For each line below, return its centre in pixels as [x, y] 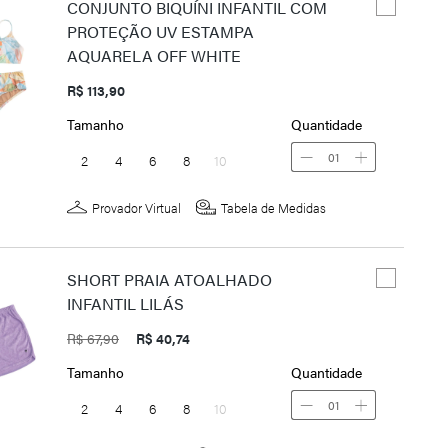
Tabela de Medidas [273, 207]
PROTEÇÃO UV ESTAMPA [160, 32]
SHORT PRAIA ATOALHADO [169, 280]
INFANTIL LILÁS [125, 304]
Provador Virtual [136, 207]
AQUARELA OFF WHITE [154, 56]
